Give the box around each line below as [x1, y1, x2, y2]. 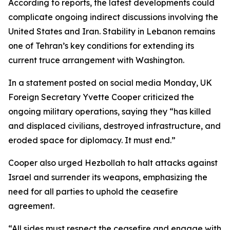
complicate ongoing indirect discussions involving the [8, 12, 218, 22]
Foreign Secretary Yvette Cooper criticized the [8, 92, 194, 102]
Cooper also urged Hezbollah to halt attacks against [8, 158, 218, 168]
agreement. [8, 201, 54, 211]
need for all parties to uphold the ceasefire [8, 186, 178, 197]
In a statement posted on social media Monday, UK [8, 78, 212, 88]
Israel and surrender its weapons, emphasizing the [8, 172, 207, 182]
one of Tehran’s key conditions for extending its [8, 41, 194, 51]
